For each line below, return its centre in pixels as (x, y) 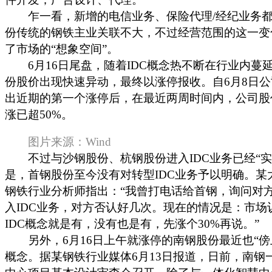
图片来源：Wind (58, 142)
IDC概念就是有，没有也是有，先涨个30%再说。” (132, 224)
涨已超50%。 (39, 114)
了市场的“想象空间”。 (62, 49)
